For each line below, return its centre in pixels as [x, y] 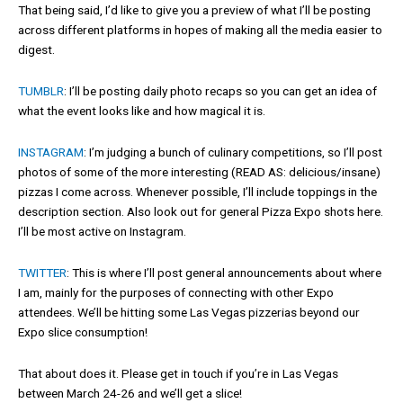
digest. [36, 49]
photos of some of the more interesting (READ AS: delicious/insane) [199, 171]
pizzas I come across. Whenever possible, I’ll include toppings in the [197, 191]
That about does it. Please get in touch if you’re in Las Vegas [178, 373]
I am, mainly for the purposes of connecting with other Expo [176, 292]
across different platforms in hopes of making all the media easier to [200, 29]
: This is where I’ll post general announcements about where [224, 272]
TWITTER [42, 272]
